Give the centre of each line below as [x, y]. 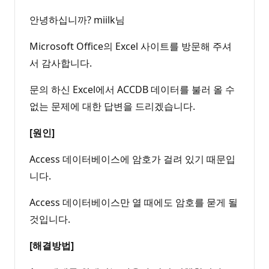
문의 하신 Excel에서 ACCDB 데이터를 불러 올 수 [132, 89]
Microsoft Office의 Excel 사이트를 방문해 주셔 [131, 46]
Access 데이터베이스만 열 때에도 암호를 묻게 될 [134, 202]
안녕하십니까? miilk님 [77, 20]
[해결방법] [52, 245]
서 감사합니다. [61, 63]
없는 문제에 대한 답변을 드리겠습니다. [112, 106]
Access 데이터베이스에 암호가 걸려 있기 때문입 [132, 159]
